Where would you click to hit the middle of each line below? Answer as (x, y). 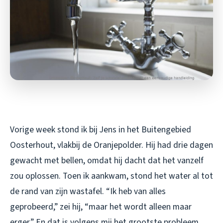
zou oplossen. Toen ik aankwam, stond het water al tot (111, 176)
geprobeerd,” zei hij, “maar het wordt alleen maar (101, 207)
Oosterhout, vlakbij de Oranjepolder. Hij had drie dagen (111, 145)
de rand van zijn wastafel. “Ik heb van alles (88, 191)
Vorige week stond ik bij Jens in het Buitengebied (101, 129)
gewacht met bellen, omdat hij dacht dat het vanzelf (107, 160)
